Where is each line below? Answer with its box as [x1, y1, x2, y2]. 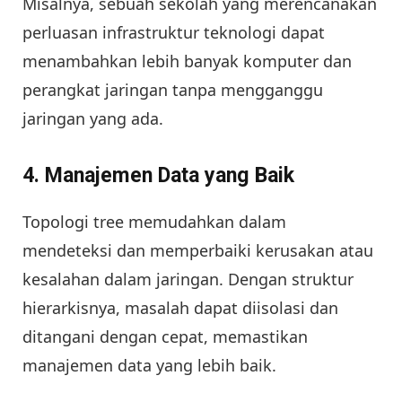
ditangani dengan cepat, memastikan [22, 325, 308, 347]
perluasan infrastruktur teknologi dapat [22, 22, 325, 44]
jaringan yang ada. [22, 108, 163, 130]
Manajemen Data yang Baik [45, 163, 294, 188]
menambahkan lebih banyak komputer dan [22, 50, 352, 73]
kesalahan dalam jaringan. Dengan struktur [22, 267, 354, 290]
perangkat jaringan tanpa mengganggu [22, 79, 323, 101]
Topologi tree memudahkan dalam [22, 210, 286, 232]
